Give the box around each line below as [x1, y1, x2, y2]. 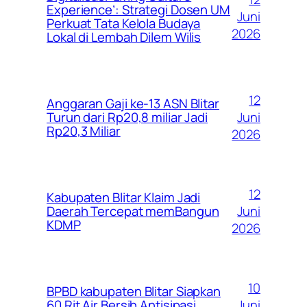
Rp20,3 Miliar [47, 122, 121, 140]
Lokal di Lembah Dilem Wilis [47, 28, 201, 47]
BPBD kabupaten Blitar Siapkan [47, 282, 221, 301]
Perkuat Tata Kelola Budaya [47, 14, 201, 33]
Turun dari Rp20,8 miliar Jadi [47, 108, 208, 127]
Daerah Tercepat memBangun [47, 202, 219, 221]
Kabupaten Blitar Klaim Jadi [47, 188, 201, 207]
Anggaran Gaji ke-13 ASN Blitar [47, 95, 219, 113]
